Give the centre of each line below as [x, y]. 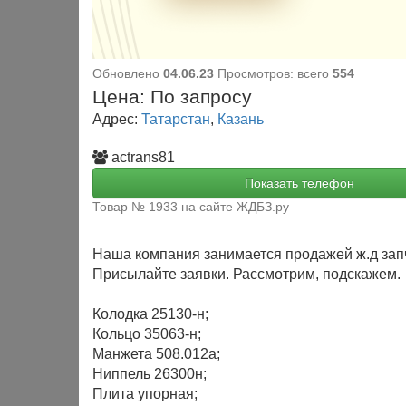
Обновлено [126, 74]
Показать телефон [300, 183]
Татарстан [176, 119]
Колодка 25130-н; [150, 314]
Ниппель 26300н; [150, 374]
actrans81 [143, 157]
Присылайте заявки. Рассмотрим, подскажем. [246, 274]
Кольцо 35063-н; [147, 334]
